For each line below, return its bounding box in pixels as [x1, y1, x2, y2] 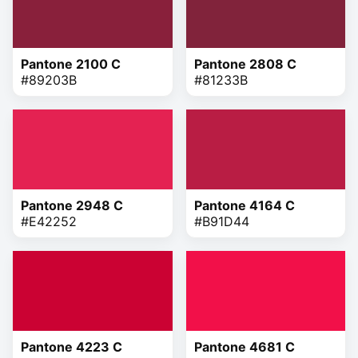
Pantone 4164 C [193, 197, 295, 213]
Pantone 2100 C [21, 55, 121, 72]
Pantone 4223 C [21, 338, 122, 355]
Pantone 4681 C [193, 338, 295, 355]
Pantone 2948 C [21, 197, 123, 213]
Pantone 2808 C [193, 55, 296, 72]
